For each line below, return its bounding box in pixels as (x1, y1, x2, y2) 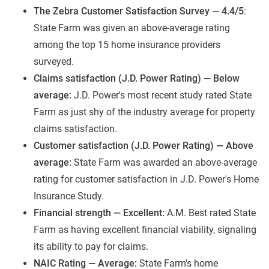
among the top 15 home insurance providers (34, 39, 220, 50)
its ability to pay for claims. (34, 241, 148, 252)
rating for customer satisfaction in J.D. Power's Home (34, 174, 259, 185)
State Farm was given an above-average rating (34, 22, 230, 34)
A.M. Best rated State (167, 207, 256, 219)
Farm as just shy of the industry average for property (34, 106, 255, 118)
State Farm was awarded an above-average (71, 157, 257, 168)
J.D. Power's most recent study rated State (74, 89, 252, 101)
